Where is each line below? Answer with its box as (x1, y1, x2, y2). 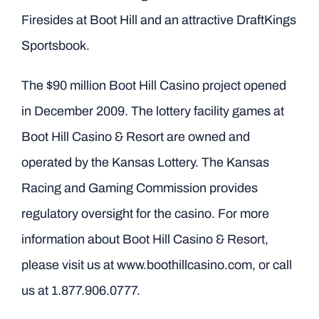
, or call (251, 258, 292, 272)
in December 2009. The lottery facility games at (21, 104, 284, 118)
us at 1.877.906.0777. (21, 283, 140, 298)
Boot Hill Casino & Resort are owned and (21, 130, 250, 144)
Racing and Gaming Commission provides (21, 181, 258, 195)
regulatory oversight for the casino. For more (21, 206, 269, 221)
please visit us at (21, 258, 117, 272)
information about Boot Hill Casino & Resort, (21, 232, 268, 246)
